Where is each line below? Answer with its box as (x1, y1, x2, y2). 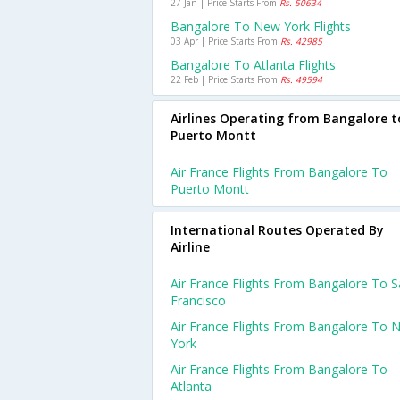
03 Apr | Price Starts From (171, 35, 280, 47)
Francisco (171, 292, 226, 309)
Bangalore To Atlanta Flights (171, 56, 336, 73)
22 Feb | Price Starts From (171, 73, 280, 86)
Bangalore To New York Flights (171, 18, 351, 35)
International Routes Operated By (171, 221, 384, 238)
